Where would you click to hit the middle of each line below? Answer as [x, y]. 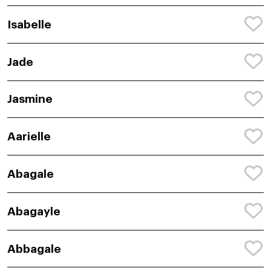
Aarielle [29, 137]
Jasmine [30, 99]
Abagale [31, 174]
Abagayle [34, 211]
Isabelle [29, 24]
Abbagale [34, 249]
